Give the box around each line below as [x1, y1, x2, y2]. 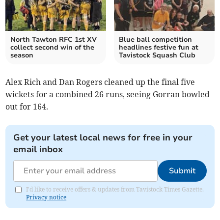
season [10, 50, 34, 60]
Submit [168, 165, 195, 176]
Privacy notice [26, 193, 67, 201]
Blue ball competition [119, 34, 192, 44]
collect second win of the [10, 42, 95, 52]
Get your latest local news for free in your [13, 131, 193, 143]
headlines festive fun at [119, 42, 198, 52]
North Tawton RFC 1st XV [10, 34, 97, 44]
